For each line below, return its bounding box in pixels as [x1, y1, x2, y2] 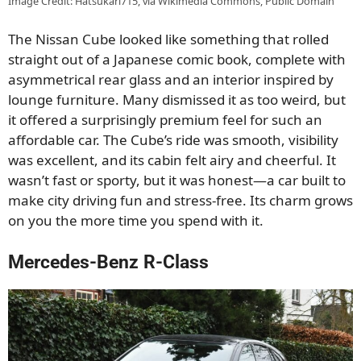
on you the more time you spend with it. [8, 211, 263, 230]
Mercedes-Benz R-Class [8, 251, 209, 273]
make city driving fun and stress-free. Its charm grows [8, 191, 353, 210]
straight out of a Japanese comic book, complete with [8, 50, 346, 69]
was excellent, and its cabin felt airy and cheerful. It [8, 151, 336, 170]
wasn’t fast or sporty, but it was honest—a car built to [8, 171, 346, 190]
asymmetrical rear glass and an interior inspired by [8, 70, 334, 89]
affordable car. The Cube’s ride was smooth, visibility [8, 131, 338, 150]
